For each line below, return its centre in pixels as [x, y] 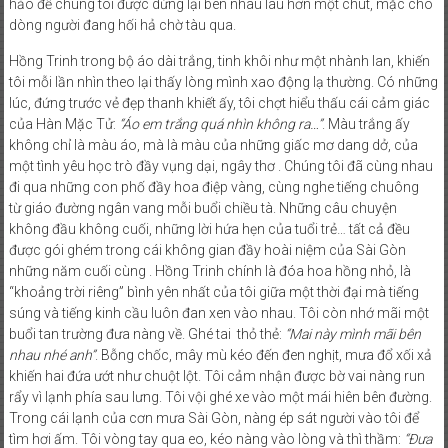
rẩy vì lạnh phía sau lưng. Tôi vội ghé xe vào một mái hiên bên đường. [220, 397]
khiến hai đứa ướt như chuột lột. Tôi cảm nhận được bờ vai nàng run [216, 376]
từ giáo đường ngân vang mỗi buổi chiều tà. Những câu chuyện [202, 208]
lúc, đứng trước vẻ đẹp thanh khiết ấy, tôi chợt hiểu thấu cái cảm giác [219, 103]
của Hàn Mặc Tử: [63, 124]
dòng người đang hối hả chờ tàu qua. [122, 25]
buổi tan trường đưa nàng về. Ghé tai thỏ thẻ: [146, 334]
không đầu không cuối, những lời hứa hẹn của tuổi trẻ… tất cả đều [209, 229]
